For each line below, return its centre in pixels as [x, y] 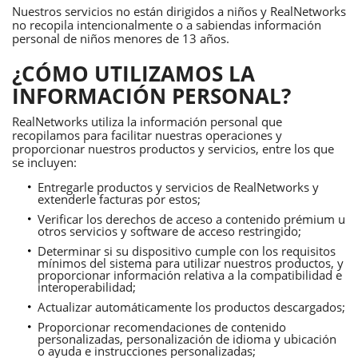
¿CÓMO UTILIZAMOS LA [133, 73]
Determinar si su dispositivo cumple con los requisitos [187, 251]
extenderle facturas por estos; [119, 199]
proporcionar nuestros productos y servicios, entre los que [173, 149]
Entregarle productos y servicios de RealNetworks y [178, 187]
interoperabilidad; [87, 287]
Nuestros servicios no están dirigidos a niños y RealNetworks [179, 11]
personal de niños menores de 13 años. [121, 38]
